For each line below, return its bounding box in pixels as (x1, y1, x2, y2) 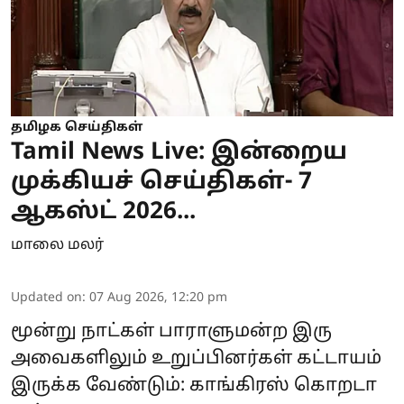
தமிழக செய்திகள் (11, 120, 142, 135)
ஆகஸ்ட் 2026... (11, 197, 196, 227)
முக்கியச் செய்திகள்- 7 (11, 168, 312, 197)
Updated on (11, 290, 82, 306)
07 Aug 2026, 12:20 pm (89, 290, 227, 306)
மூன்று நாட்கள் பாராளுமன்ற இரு (11, 321, 332, 343)
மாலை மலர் (11, 236, 104, 254)
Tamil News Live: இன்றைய (11, 138, 347, 168)
